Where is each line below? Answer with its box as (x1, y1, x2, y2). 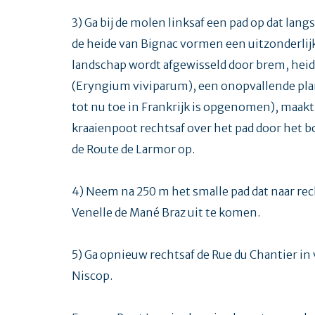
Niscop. (72, 268, 112, 283)
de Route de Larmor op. (72, 141, 195, 156)
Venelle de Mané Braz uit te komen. (72, 205, 260, 219)
